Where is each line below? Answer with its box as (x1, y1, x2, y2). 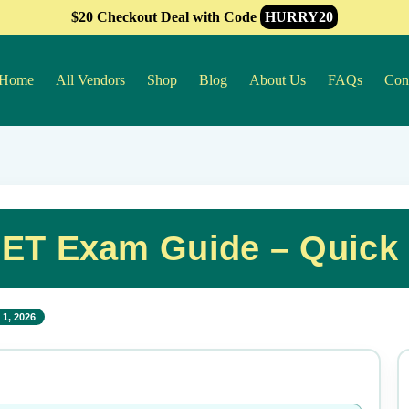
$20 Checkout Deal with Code (71, 9, 260, 25)
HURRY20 (265, 9, 333, 25)
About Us (249, 72, 306, 88)
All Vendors (56, 72, 125, 88)
